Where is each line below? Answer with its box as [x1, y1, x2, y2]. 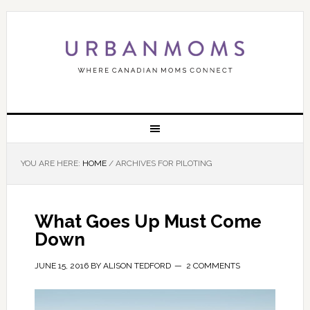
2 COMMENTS [185, 261, 240, 271]
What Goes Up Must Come [34, 211, 262, 232]
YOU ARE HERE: [20, 158, 82, 168]
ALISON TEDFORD [102, 261, 171, 271]
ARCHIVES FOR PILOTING [113, 158, 212, 168]
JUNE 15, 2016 [34, 261, 89, 271]
